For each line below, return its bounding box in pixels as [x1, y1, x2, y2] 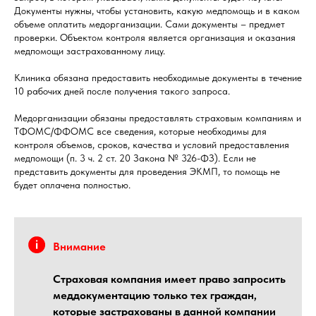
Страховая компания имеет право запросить [53, 272, 286, 286]
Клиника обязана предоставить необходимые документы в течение [14, 72, 302, 84]
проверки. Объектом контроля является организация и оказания [14, 32, 296, 44]
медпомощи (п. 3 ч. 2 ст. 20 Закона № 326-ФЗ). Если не [14, 152, 256, 164]
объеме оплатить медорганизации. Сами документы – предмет [14, 18, 285, 30]
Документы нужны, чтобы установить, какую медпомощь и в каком [14, 5, 300, 17]
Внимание [53, 240, 106, 254]
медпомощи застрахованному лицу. [14, 45, 165, 57]
